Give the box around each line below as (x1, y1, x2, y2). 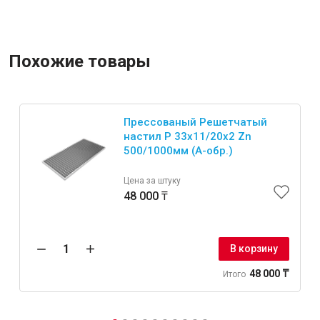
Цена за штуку (124, 176, 181, 186)
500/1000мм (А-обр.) (124, 144, 233, 158)
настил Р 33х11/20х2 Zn (124, 130, 251, 144)
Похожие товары (9, 51, 151, 72)
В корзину (230, 243, 278, 255)
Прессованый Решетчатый (124, 116, 267, 129)
